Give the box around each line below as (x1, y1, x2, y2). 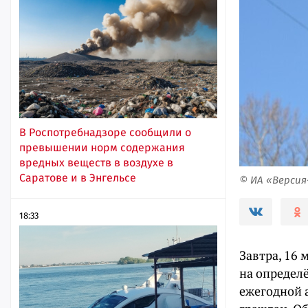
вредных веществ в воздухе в (19, 155, 173, 169)
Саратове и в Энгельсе (19, 170, 136, 184)
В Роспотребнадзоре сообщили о (19, 125, 191, 139)
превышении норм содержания (19, 140, 185, 154)
